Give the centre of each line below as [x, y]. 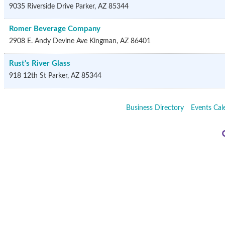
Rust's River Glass [40, 64]
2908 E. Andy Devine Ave [48, 41]
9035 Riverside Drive [41, 7]
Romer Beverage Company [55, 29]
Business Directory [155, 108]
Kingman [103, 41]
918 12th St [28, 76]
